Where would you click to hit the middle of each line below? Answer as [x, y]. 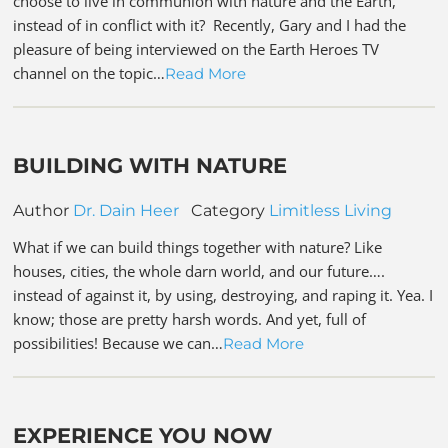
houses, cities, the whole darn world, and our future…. [199, 271]
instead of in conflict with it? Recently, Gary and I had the [210, 24]
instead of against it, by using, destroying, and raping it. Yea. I [223, 295]
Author [43, 211]
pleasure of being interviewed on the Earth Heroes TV [196, 48]
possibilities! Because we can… [118, 343]
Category [224, 211]
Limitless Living [331, 211]
